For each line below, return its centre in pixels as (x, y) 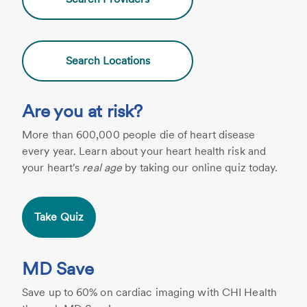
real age (102, 168)
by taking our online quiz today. (200, 168)
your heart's (52, 168)
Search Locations (108, 61)
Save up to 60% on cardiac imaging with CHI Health (149, 292)
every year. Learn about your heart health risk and (144, 151)
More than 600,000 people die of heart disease (139, 135)
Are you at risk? (83, 111)
